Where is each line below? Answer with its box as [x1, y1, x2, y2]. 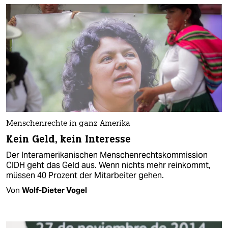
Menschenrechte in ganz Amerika [6, 120, 130, 128]
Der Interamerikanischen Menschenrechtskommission [6, 149, 208, 160]
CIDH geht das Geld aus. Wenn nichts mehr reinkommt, [6, 159, 211, 170]
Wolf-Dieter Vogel [22, 185, 87, 195]
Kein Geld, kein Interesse [6, 132, 131, 146]
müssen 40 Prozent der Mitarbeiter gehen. [6, 169, 164, 181]
